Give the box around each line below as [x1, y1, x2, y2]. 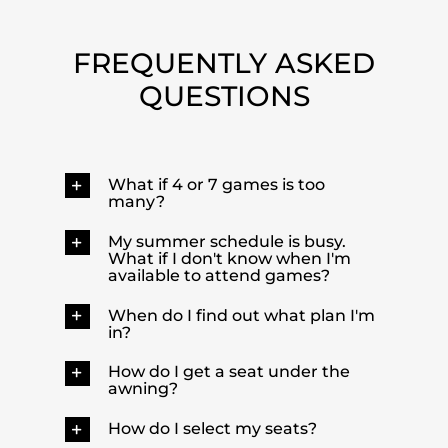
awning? [107, 379, 178, 399]
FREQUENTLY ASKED [73, 46, 375, 81]
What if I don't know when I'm [107, 248, 351, 268]
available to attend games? [107, 265, 330, 285]
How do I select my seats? [107, 419, 317, 439]
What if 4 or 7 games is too [107, 175, 325, 195]
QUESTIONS [138, 79, 310, 114]
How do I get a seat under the [107, 362, 350, 382]
